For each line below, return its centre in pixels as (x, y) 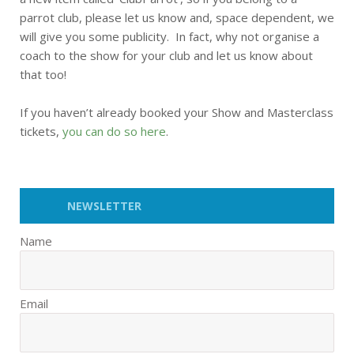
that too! (43, 74)
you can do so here (114, 131)
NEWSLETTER (104, 206)
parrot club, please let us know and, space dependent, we (177, 17)
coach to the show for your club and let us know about (166, 55)
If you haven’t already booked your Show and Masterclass (177, 112)
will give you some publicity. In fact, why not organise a (169, 36)
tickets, (41, 131)
